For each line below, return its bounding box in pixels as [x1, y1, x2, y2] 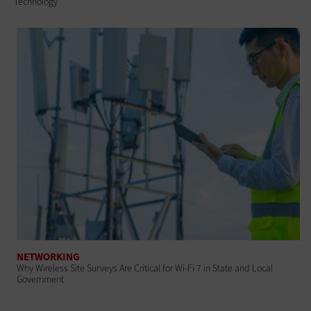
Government [17, 272, 65, 286]
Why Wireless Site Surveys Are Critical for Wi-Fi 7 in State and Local [17, 261, 274, 275]
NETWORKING [17, 249, 81, 264]
